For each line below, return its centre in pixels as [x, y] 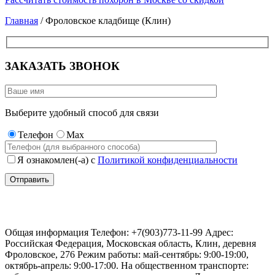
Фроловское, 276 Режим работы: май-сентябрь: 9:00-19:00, [127, 254]
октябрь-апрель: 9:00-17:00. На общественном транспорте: [127, 265]
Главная [21, 20]
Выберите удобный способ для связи [82, 112]
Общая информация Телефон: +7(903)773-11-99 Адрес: [119, 232]
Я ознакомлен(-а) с [57, 160]
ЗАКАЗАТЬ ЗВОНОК [62, 66]
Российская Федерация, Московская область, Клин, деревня [130, 243]
